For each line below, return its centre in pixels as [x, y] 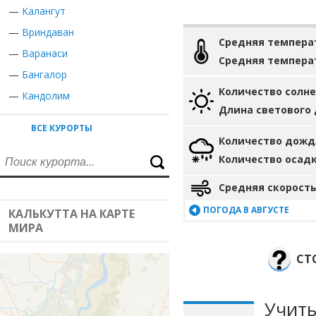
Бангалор [44, 74]
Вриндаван [48, 32]
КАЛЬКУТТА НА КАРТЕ [72, 214]
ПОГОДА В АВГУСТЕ [246, 210]
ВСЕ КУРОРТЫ [62, 128]
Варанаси [45, 53]
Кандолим [46, 96]
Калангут [44, 11]
